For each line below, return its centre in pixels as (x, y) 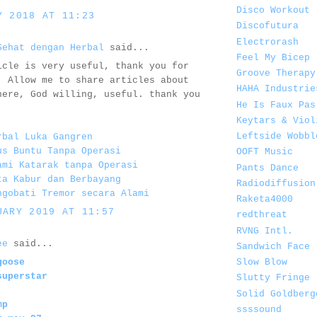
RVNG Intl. (265, 231)
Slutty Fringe (273, 278)
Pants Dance (267, 168)
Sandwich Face (273, 246)
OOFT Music (265, 152)
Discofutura (267, 26)
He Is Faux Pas (276, 105)
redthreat (262, 215)
